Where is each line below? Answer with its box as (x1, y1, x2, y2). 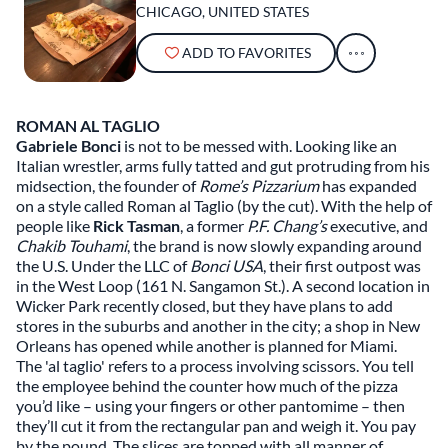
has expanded (319, 176, 417, 195)
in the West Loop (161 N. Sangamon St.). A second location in (16, 276, 430, 295)
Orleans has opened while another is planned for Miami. (16, 336, 397, 355)
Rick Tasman (93, 216, 180, 235)
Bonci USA (190, 256, 263, 275)
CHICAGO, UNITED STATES (136, 3, 309, 20)
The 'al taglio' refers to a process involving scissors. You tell (16, 356, 414, 375)
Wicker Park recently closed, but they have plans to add (16, 296, 393, 315)
